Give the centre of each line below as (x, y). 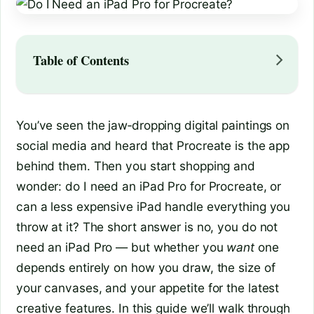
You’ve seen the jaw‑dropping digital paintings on (153, 125)
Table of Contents (81, 60)
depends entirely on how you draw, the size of (146, 268)
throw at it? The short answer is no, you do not (147, 227)
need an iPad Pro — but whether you (122, 247)
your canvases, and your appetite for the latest (148, 288)
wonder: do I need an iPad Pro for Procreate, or (149, 186)
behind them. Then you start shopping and (136, 166)
